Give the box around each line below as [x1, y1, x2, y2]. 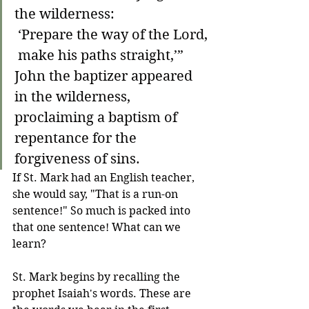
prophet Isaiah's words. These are [12, 287, 194, 300]
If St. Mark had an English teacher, [12, 171, 197, 184]
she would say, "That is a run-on [12, 188, 181, 201]
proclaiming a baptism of [14, 110, 181, 126]
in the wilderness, [14, 89, 134, 105]
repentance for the [14, 130, 140, 146]
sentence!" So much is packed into [12, 204, 193, 217]
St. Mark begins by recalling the [12, 270, 183, 283]
